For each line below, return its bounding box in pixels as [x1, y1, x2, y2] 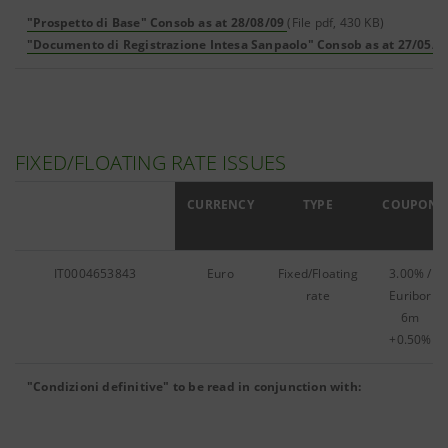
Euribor [389, 287, 432, 304]
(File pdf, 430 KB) [287, 14, 385, 31]
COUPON [382, 196, 439, 213]
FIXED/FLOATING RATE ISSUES [15, 149, 287, 176]
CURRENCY [187, 196, 254, 213]
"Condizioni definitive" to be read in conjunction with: [27, 378, 361, 395]
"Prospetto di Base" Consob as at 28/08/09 [27, 14, 285, 31]
